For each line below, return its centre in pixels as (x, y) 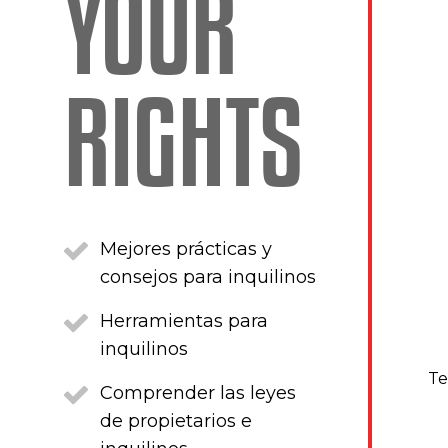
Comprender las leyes (198, 392)
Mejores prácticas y (186, 248)
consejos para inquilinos (208, 276)
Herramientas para (184, 320)
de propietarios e (176, 420)
